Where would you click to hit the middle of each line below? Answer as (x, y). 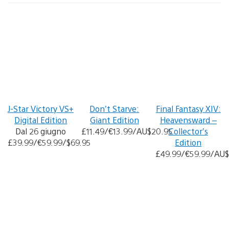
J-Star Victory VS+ (41, 109)
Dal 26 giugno (41, 131)
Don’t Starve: (114, 109)
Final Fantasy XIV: (188, 109)
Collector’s (188, 131)
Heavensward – (188, 120)
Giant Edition (114, 120)
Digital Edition (41, 120)
